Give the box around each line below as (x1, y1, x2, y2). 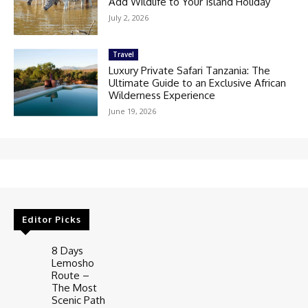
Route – (51, 269, 89, 283)
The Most (51, 281, 97, 295)
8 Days (51, 244, 83, 258)
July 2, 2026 (109, 12, 149, 23)
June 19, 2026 (109, 106, 157, 117)
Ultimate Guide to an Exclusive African (109, 76, 287, 90)
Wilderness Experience (109, 89, 216, 102)
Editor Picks (22, 214, 81, 225)
